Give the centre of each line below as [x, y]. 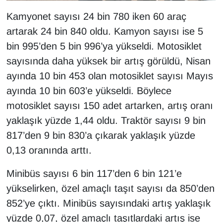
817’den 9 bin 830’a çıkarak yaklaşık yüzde [101, 136]
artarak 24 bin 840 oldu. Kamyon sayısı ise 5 [105, 31]
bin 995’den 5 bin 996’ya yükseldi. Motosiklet [104, 46]
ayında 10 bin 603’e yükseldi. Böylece [89, 91]
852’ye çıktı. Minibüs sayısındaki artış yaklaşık [108, 203]
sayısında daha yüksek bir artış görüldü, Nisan [108, 61]
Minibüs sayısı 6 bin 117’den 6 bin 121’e [94, 174]
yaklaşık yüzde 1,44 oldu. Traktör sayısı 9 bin [106, 121]
